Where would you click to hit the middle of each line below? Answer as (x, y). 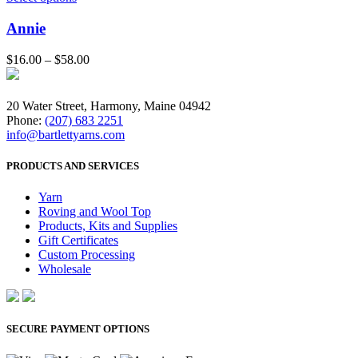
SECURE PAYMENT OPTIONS (78, 329)
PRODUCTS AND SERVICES (73, 165)
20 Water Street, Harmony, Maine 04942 (109, 105)
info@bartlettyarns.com (66, 134)
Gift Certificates (78, 241)
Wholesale (65, 269)
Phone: (26, 120)
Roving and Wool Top (95, 212)
